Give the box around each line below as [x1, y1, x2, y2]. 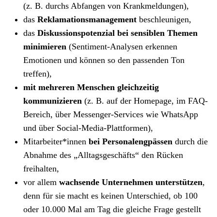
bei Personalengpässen [89, 136, 172, 146]
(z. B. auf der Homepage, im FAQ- [84, 95, 208, 106]
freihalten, [23, 163, 59, 173]
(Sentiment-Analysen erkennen [66, 41, 177, 51]
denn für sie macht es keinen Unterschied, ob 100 [23, 190, 198, 201]
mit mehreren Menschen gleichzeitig [23, 82, 159, 92]
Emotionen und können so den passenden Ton [23, 55, 185, 65]
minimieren [23, 41, 66, 51]
